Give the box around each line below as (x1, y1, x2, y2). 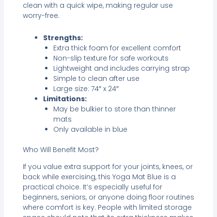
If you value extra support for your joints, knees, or (22, 161, 193, 171)
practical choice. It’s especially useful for (22, 182, 162, 192)
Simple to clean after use (53, 73, 139, 83)
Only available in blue (53, 124, 127, 134)
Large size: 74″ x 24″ (53, 83, 119, 93)
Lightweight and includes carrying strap (53, 63, 190, 73)
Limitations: (43, 93, 87, 104)
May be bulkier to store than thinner (53, 104, 176, 114)
